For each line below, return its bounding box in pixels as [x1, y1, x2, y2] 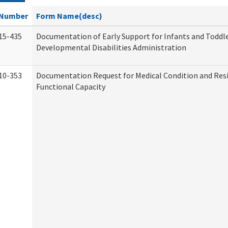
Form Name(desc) [36, 11, 102, 21]
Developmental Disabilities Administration [36, 42, 186, 52]
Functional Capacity [36, 81, 105, 92]
